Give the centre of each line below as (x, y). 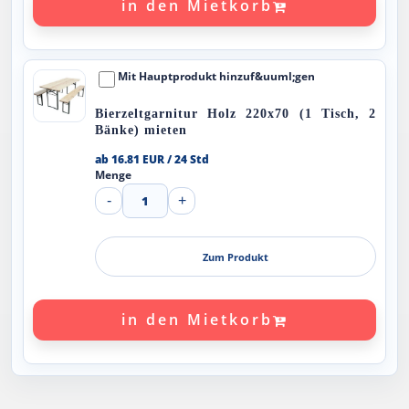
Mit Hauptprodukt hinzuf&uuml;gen (216, 76)
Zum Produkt (236, 257)
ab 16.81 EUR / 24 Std (152, 159)
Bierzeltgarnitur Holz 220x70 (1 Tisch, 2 (236, 114)
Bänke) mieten (141, 130)
